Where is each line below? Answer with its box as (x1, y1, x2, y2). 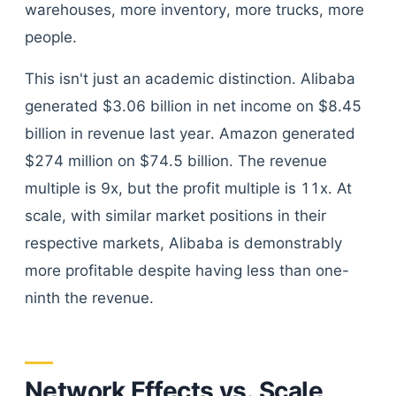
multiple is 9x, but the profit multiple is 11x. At (25, 179, 352, 197)
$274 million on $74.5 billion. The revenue (25, 152, 327, 170)
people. (25, 28, 77, 46)
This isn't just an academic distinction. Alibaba (25, 70, 355, 88)
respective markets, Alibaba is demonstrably (25, 234, 342, 252)
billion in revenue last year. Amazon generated (25, 125, 355, 142)
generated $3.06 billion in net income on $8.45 (25, 97, 362, 115)
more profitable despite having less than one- (25, 262, 349, 279)
